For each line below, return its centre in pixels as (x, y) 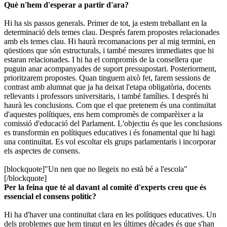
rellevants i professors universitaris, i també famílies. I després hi (106, 96)
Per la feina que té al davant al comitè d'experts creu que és (105, 187)
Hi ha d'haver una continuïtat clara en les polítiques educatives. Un (110, 214)
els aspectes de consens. (42, 150)
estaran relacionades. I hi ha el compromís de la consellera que (103, 59)
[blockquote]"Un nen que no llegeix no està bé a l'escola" (96, 169)
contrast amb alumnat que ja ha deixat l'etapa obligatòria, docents (107, 87)
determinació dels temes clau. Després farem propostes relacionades (112, 32)
